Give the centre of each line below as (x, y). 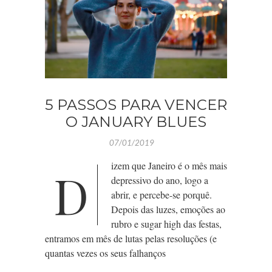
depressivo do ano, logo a (160, 180)
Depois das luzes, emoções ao (168, 209)
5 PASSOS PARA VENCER (136, 105)
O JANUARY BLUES (136, 122)
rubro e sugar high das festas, (166, 224)
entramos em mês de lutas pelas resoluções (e (131, 239)
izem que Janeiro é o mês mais (169, 166)
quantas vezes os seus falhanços (105, 253)
